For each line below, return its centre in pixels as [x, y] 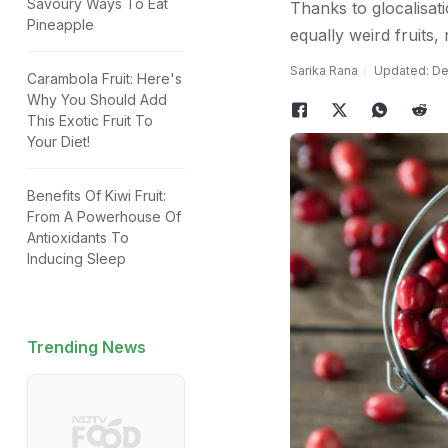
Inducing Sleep [76, 258]
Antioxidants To [78, 237]
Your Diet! [58, 141]
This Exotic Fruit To [90, 120]
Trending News [86, 347]
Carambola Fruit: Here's [104, 78]
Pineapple [60, 24]
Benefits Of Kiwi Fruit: [96, 195]
